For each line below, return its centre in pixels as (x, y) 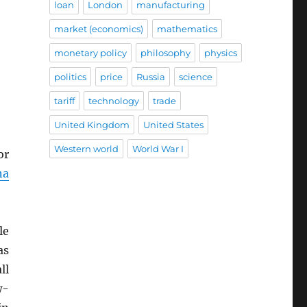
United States (173, 125)
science (195, 77)
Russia (150, 77)
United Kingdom (91, 125)
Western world (86, 149)
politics (70, 77)
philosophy (165, 53)
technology (113, 101)
